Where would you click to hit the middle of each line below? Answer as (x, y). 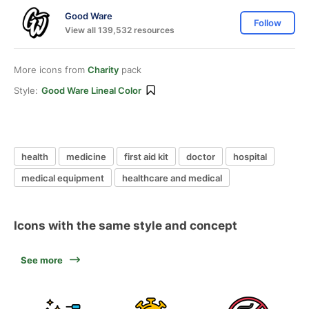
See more (42, 260)
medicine (86, 156)
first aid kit (146, 156)
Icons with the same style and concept (126, 226)
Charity (103, 70)
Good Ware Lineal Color (91, 90)
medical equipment (63, 178)
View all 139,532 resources (120, 30)
